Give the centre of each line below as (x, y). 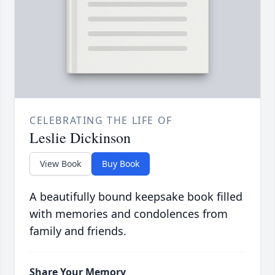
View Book (60, 164)
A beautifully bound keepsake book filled (136, 197)
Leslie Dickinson (80, 138)
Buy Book (121, 164)
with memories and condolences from (129, 214)
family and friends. (78, 231)
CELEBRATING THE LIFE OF (101, 121)
